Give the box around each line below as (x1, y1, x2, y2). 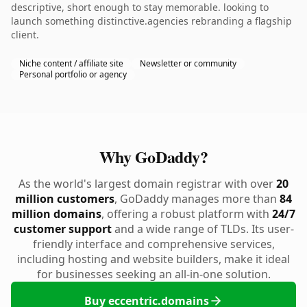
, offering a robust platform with (101, 206, 272, 221)
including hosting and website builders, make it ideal (17, 251, 290, 267)
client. (11, 28, 39, 41)
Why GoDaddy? (99, 145, 208, 169)
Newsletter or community (140, 58, 236, 69)
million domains (12, 206, 101, 221)
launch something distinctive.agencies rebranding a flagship (11, 14, 292, 27)
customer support (13, 221, 112, 236)
